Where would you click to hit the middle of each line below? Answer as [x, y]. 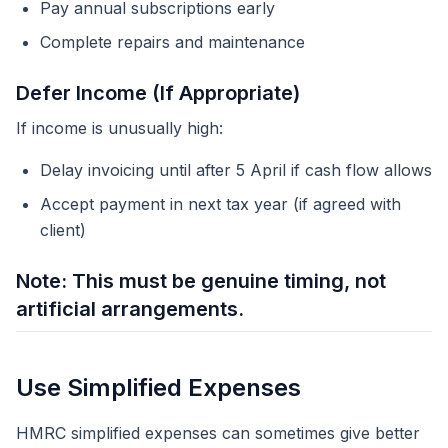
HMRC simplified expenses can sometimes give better [218, 433]
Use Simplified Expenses [158, 387]
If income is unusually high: [119, 128]
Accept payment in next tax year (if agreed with [220, 204]
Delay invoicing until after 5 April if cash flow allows [236, 170]
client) [63, 230]
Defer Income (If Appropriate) [158, 93]
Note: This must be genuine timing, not [201, 281]
